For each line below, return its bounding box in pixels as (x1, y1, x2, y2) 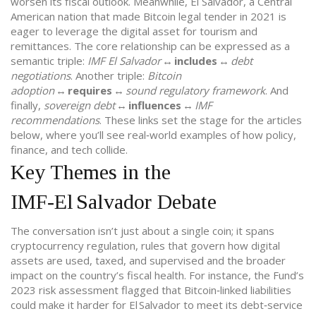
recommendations (11, 113, 99, 127)
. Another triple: (71, 68, 147, 83)
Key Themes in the (11, 160, 171, 183)
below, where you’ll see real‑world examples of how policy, (11, 128, 296, 142)
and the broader (204, 253, 286, 267)
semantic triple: (11, 54, 87, 68)
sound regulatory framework (126, 83, 265, 97)
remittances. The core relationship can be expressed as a (11, 39, 290, 53)
